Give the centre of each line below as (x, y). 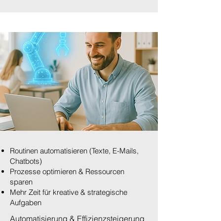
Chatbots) (26, 161)
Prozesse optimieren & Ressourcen (67, 171)
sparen (21, 182)
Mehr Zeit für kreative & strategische (69, 192)
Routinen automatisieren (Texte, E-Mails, (74, 151)
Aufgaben (26, 203)
